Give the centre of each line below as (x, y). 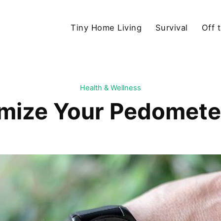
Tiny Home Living (106, 27)
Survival (171, 27)
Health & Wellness (110, 88)
